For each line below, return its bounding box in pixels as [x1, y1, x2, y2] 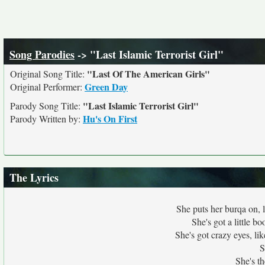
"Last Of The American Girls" [87, 67, 210, 80]
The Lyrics [9, 170, 59, 185]
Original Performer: [10, 80, 85, 93]
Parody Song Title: [10, 99, 83, 112]
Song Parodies [9, 47, 75, 62]
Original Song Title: [10, 67, 87, 80]
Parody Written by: [10, 112, 83, 125]
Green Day [85, 80, 128, 93]
